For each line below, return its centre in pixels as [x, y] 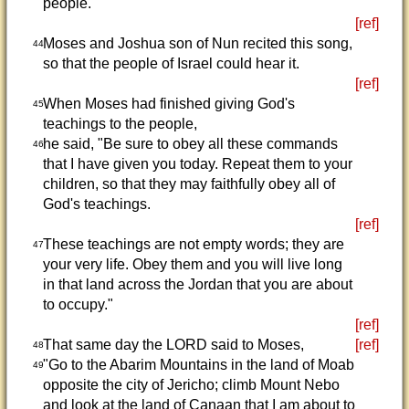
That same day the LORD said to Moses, [173, 345]
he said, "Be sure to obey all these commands [190, 144]
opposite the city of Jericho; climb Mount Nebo [191, 385]
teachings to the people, [120, 124]
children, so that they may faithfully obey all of [189, 184]
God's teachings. [96, 204]
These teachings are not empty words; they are [193, 244]
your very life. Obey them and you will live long [192, 264]
